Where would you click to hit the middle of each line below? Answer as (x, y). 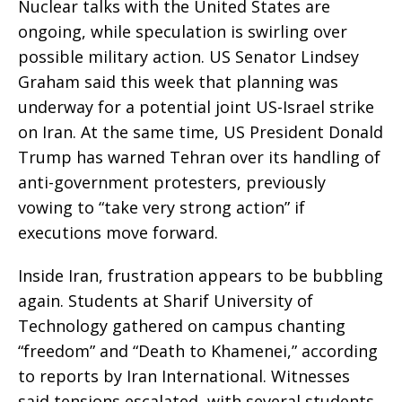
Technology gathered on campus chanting (182, 326)
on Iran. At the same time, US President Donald (201, 132)
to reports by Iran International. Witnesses (184, 376)
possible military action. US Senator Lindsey (188, 57)
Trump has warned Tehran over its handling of (199, 157)
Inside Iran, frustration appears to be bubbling (201, 276)
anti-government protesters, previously (172, 183)
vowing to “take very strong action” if (162, 208)
